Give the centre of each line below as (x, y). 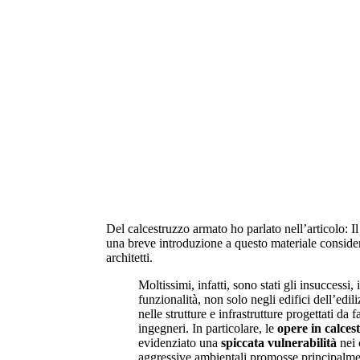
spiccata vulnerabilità (279, 343)
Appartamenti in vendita (241, 67)
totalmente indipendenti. (203, 112)
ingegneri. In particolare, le (206, 328)
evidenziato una (180, 343)
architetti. (129, 258)
